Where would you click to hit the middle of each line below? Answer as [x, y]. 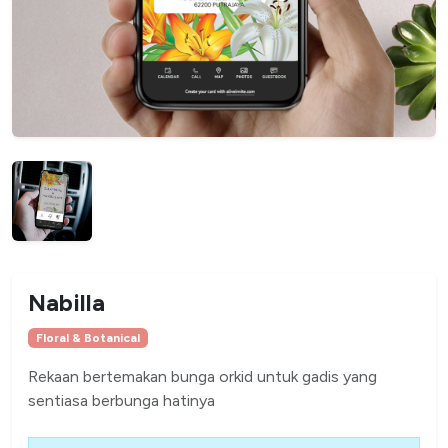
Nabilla [66, 302]
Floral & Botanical [87, 337]
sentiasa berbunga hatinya [121, 400]
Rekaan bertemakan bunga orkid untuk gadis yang [202, 376]
